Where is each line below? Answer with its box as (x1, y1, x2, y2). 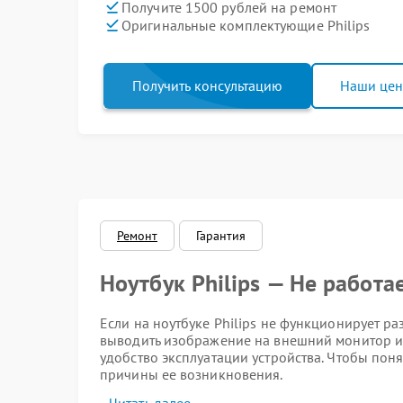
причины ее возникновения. (100, 365, 283, 383)
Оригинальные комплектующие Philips (121, 15, 371, 34)
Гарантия (196, 228, 246, 244)
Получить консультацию (132, 76, 282, 94)
